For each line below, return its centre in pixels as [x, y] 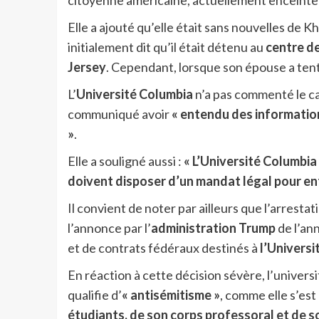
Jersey [87, 67]
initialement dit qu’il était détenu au [166, 47]
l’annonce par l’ [109, 228]
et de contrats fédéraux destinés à [163, 248]
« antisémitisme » [171, 295]
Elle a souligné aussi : [125, 161]
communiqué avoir [119, 114]
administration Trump [213, 228]
